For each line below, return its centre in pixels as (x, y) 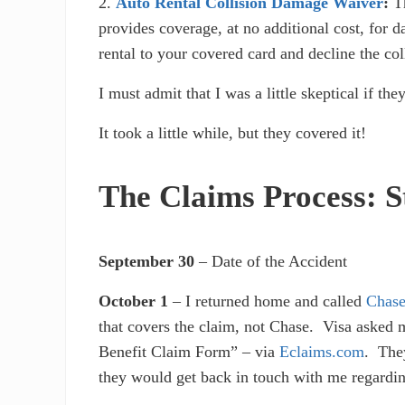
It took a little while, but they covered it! (233, 132)
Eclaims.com (322, 352)
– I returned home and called (268, 301)
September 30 (147, 262)
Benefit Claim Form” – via (189, 352)
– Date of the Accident (271, 262)
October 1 (134, 301)
